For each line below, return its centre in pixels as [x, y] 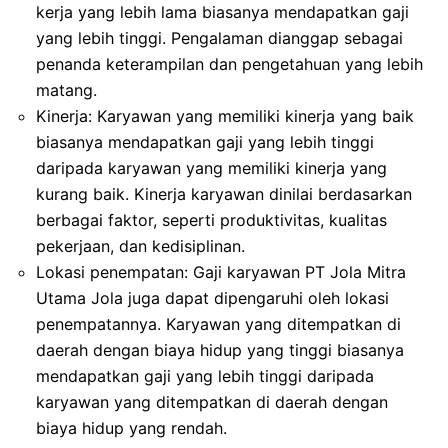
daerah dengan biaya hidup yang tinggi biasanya [220, 349]
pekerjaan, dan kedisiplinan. [140, 245]
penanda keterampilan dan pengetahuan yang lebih [229, 63]
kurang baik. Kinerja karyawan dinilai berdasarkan [224, 193]
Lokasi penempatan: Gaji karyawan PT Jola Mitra [221, 271]
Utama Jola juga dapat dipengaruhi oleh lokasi [212, 297]
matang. [66, 89]
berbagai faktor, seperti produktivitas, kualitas [211, 219]
